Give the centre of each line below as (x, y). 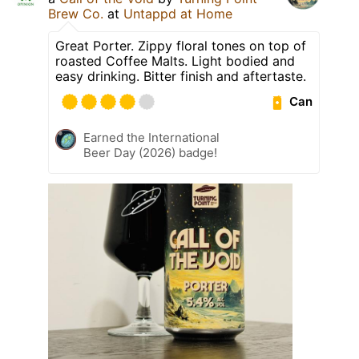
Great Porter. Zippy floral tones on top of (181, 45)
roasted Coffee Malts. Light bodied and (175, 61)
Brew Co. (76, 13)
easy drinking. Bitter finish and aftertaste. (181, 76)
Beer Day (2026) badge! (150, 152)
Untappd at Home (178, 13)
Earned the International (151, 137)
